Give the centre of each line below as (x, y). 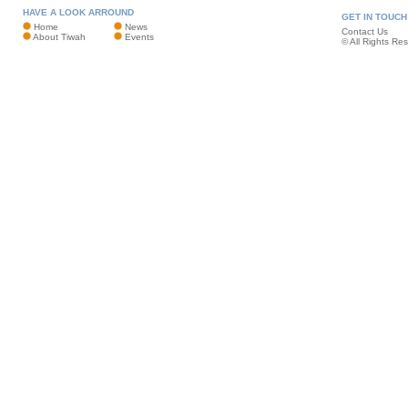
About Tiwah (59, 36)
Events (139, 36)
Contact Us (365, 31)
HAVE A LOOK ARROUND (78, 12)
